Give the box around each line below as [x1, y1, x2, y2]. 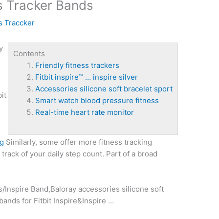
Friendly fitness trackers [35, 61, 119, 70]
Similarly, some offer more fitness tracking [4, 137, 153, 147]
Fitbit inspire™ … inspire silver [35, 72, 138, 82]
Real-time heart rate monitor [35, 108, 134, 117]
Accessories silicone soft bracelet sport [35, 84, 173, 94]
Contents [13, 49, 45, 59]
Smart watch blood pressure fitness [35, 96, 159, 106]
